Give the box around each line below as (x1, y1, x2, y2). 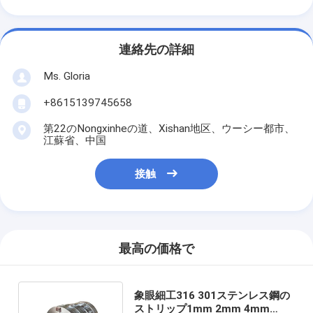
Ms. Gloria (43, 69, 90, 82)
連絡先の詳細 (119, 43, 194, 57)
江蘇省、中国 (43, 133, 106, 147)
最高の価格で (119, 242, 194, 256)
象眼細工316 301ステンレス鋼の (133, 289, 290, 302)
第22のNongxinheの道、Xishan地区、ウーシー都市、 (43, 122, 295, 135)
